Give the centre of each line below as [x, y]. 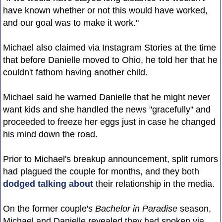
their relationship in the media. [155, 184]
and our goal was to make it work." [71, 23]
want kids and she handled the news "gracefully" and [107, 109]
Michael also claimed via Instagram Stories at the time [109, 47]
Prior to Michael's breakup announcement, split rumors [110, 159]
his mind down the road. [50, 134]
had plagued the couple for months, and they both [101, 171]
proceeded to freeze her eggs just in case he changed [109, 122]
